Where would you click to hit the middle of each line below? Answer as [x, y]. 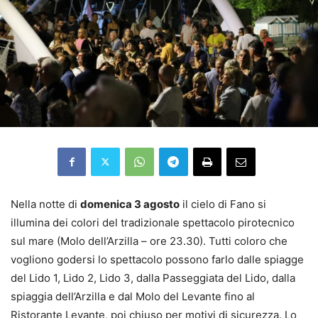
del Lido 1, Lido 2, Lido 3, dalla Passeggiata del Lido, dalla [153, 278]
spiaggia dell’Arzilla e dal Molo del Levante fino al [133, 296]
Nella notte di [45, 204]
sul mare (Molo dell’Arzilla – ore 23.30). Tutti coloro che [149, 241]
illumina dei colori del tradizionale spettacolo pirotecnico [153, 222]
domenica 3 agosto [130, 204]
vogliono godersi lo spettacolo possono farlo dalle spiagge [157, 259]
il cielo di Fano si [223, 204]
